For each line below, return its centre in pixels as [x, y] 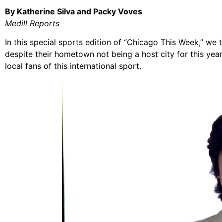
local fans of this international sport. [73, 66]
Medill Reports [32, 23]
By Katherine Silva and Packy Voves [74, 11]
